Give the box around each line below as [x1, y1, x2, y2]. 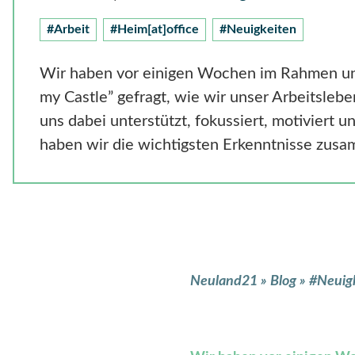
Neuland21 [190, 274, 258, 289]
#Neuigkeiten [219, 23, 296, 36]
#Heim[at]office [110, 23, 199, 36]
